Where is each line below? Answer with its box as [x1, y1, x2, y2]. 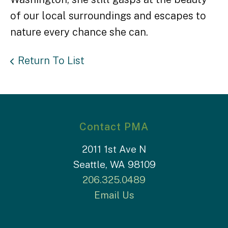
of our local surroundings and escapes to [10, 10, 206, 22]
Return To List [18, 54, 84, 67]
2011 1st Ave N [82, 144, 146, 155]
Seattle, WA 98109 [72, 159, 156, 170]
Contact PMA [79, 121, 149, 133]
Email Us [94, 189, 134, 201]
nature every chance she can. [10, 26, 148, 39]
